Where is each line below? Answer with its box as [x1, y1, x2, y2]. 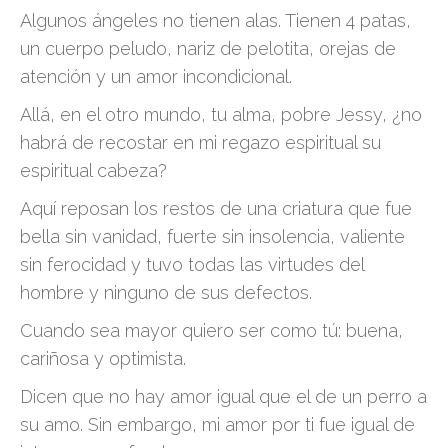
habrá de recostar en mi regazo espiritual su [20, 132, 381, 153]
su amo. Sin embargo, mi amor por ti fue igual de [20, 414, 415, 435]
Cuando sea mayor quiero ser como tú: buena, [20, 320, 403, 341]
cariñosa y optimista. [20, 348, 186, 369]
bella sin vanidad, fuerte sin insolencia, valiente [20, 226, 405, 247]
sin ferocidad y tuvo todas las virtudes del [20, 254, 364, 275]
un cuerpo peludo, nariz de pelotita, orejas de [20, 38, 396, 59]
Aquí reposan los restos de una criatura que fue [20, 198, 412, 219]
